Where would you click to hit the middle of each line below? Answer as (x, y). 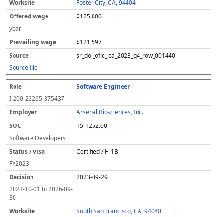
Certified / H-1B (98, 151)
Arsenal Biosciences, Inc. (110, 112)
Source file (23, 68)
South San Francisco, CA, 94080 (119, 211)
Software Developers (38, 138)
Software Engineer (103, 86)
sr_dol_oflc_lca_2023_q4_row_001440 (126, 55)
